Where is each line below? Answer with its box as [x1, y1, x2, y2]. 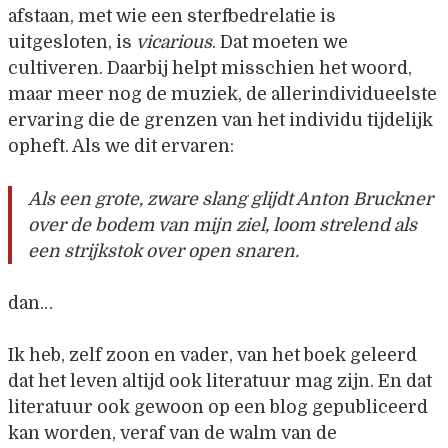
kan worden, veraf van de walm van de [8, 423, 337, 444]
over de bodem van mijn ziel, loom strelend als [28, 214, 417, 235]
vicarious [136, 32, 212, 53]
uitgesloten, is [8, 32, 136, 53]
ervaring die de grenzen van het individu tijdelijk [8, 110, 433, 131]
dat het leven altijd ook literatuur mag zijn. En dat [8, 371, 432, 392]
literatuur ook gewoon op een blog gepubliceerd [8, 397, 428, 418]
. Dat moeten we [212, 32, 348, 53]
